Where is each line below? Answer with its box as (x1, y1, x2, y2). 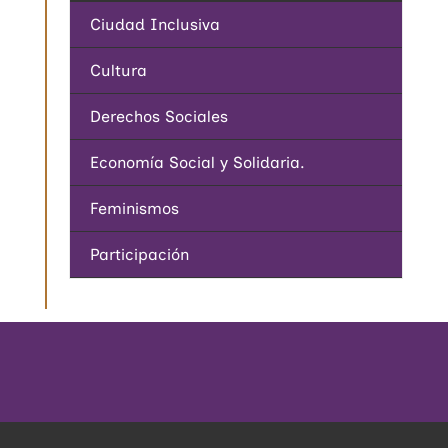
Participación (90, 244, 190, 264)
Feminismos (90, 198, 180, 218)
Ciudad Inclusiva (90, 14, 221, 34)
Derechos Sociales (90, 106, 229, 126)
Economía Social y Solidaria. (90, 152, 306, 172)
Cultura (90, 60, 148, 80)
